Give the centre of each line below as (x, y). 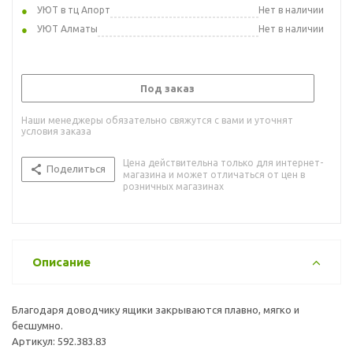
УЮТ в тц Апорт (74, 9)
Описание (61, 262)
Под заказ (167, 88)
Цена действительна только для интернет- (223, 162)
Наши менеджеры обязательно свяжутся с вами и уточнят (157, 120)
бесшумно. (37, 325)
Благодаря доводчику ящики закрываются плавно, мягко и (156, 309)
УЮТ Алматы (67, 28)
